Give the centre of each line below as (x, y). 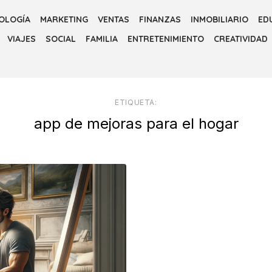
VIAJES (22, 39)
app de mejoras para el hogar (136, 124)
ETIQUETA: (136, 102)
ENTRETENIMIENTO (166, 39)
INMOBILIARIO (219, 19)
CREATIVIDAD (241, 39)
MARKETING (64, 19)
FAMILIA (102, 39)
